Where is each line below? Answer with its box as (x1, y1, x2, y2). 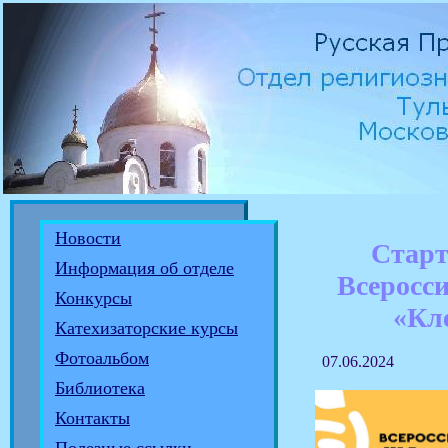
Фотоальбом (55, 348, 149, 368)
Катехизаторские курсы (55, 318, 238, 338)
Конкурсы (55, 288, 132, 308)
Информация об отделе (55, 258, 234, 278)
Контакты (55, 408, 130, 428)
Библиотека (55, 378, 145, 398)
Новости (55, 228, 121, 248)
